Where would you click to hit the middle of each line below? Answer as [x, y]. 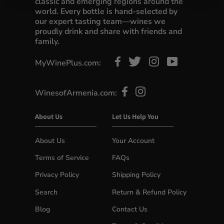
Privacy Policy [57, 175]
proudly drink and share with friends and [108, 31]
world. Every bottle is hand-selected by [106, 11]
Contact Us [130, 209]
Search [46, 192]
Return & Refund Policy [149, 192]
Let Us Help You [135, 116]
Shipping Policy [136, 175]
